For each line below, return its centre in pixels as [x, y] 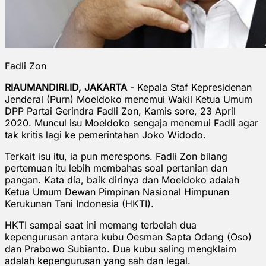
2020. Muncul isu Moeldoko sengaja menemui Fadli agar [132, 123]
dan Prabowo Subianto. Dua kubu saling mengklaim [121, 248]
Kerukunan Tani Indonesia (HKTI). [79, 203]
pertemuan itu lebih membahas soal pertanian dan [116, 168]
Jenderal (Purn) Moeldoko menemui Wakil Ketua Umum [129, 99]
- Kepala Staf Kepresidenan [189, 87]
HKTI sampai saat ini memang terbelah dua [101, 225]
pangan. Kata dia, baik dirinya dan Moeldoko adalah [122, 180]
